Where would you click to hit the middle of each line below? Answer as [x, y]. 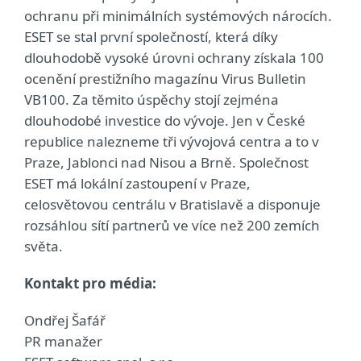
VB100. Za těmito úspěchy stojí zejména [151, 100]
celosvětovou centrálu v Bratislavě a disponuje [172, 204]
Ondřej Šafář [65, 320]
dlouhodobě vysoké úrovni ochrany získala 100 [174, 58]
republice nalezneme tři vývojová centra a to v [172, 141]
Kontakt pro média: [90, 283]
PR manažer [63, 341]
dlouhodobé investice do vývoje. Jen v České [165, 120]
